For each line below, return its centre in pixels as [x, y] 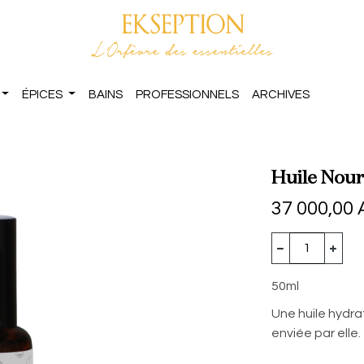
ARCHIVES [281, 95]
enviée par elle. [316, 333]
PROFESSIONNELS [188, 95]
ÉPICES [43, 95]
